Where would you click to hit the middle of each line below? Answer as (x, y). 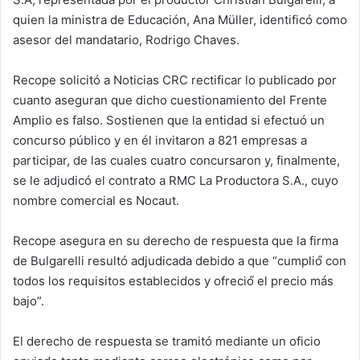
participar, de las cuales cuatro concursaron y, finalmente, (176, 160)
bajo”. (29, 301)
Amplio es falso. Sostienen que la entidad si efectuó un (169, 120)
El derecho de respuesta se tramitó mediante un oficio (167, 341)
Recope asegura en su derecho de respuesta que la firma (176, 240)
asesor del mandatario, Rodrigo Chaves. (126, 39)
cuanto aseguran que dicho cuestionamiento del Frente (170, 100)
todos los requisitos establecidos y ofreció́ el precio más (173, 280)
